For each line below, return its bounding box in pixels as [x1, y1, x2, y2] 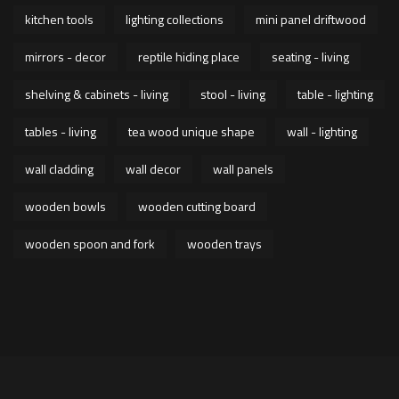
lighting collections [126, 9, 224, 28]
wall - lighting [287, 121, 357, 141]
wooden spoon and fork [25, 233, 155, 253]
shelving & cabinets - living [25, 84, 168, 103]
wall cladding [25, 159, 94, 178]
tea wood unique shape [128, 121, 255, 141]
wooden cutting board [138, 196, 256, 216]
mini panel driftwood [256, 9, 366, 28]
